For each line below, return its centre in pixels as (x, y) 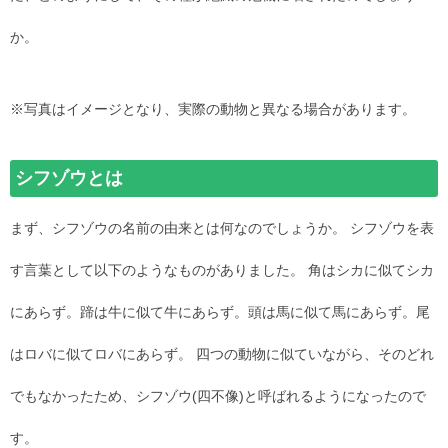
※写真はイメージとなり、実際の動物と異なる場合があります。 (213, 109)
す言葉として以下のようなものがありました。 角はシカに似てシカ (222, 270)
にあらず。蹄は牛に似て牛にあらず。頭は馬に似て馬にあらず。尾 (220, 312)
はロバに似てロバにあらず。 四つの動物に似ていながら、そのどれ (222, 354)
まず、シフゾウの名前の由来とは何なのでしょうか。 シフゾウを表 (222, 228)
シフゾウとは (69, 178)
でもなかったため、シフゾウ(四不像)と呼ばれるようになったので (218, 396)
